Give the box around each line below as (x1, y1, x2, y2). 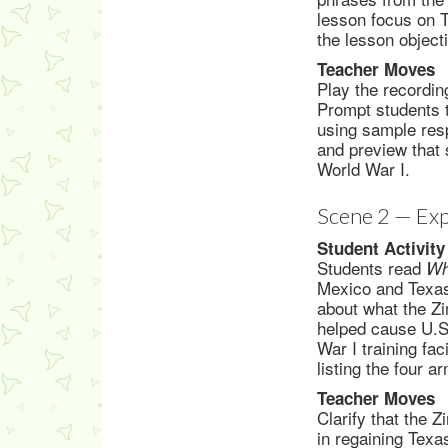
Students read (317, 255, 426, 280)
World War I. (317, 156, 410, 181)
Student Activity (317, 236, 445, 260)
